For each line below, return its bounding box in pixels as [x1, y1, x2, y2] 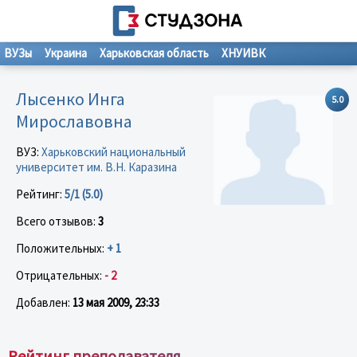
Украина [45, 45, 87, 61]
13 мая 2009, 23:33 [73, 294, 159, 310]
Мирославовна [16, 109, 132, 132]
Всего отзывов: [16, 213, 98, 229]
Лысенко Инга [16, 87, 125, 110]
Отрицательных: [16, 267, 104, 283]
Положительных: [16, 240, 107, 256]
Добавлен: [16, 294, 73, 310]
